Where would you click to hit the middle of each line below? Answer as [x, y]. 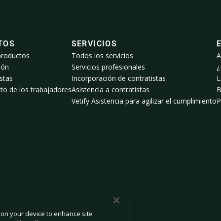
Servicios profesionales [108, 67]
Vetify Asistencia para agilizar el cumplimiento [144, 101]
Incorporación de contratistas [118, 78]
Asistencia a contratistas [110, 90]
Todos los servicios [102, 56]
